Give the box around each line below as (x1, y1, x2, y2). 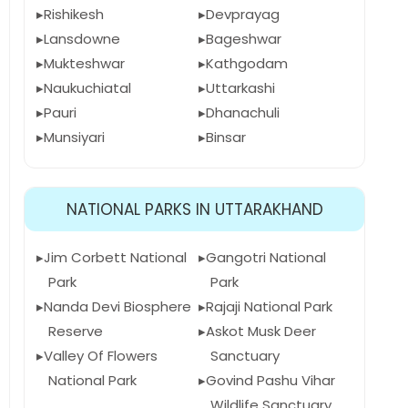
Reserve (48, 321, 103, 341)
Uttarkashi (205, 78, 275, 97)
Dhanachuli (205, 103, 280, 122)
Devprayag (205, 5, 280, 24)
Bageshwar (205, 29, 281, 48)
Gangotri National (205, 248, 326, 267)
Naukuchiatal (44, 78, 131, 97)
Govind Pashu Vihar (205, 371, 335, 390)
